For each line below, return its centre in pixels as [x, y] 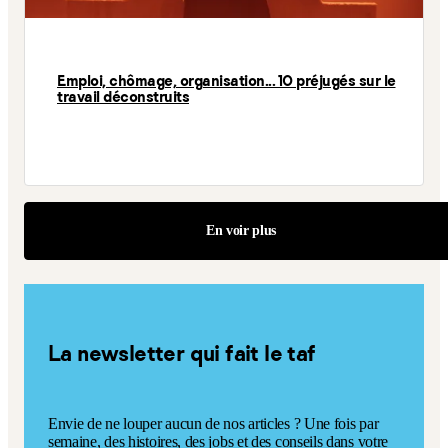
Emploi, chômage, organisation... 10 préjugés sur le [226, 81]
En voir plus [241, 230]
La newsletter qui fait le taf [182, 353]
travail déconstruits [123, 97]
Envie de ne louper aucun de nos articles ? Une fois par [213, 423]
